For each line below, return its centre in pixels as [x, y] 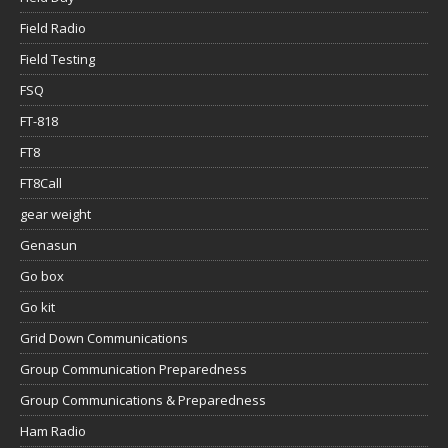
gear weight [55, 214]
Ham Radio [53, 431]
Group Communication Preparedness [133, 369]
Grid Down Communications [104, 338]
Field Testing [57, 59]
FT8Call [41, 183]
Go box [42, 276]
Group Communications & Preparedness [143, 400]
